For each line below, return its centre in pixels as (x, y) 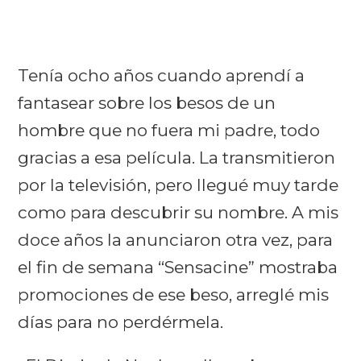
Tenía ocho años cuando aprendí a (162, 76)
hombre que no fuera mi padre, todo (169, 131)
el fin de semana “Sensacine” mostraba (178, 268)
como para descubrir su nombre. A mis (178, 213)
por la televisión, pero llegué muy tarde (178, 185)
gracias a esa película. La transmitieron (177, 158)
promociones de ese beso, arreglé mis (174, 295)
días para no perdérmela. (121, 322)
